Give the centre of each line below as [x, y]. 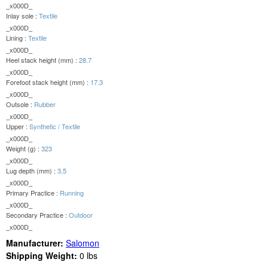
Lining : [17, 38]
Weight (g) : [24, 149]
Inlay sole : [22, 16]
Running [72, 193]
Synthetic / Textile [55, 127]
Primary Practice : [33, 193]
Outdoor [81, 215]
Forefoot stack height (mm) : [48, 82]
